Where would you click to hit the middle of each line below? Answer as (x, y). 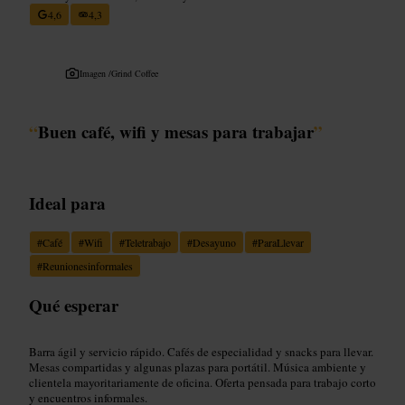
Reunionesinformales (88, 265)
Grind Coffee (135, 73)
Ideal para (67, 202)
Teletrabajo (148, 242)
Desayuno (214, 242)
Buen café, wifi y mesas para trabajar (176, 131)
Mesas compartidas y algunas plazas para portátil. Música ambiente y (198, 367)
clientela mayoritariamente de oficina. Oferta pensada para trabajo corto (202, 382)
